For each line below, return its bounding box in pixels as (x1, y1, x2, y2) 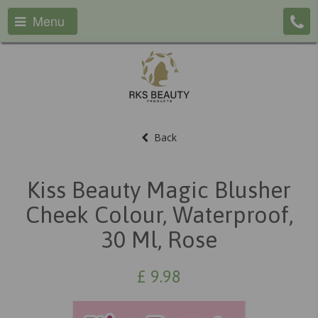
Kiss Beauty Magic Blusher (27, 177, 291, 203)
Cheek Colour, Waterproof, (25, 202, 293, 228)
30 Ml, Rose (101, 226, 217, 253)
